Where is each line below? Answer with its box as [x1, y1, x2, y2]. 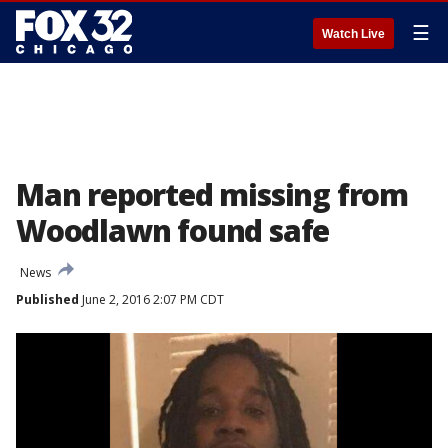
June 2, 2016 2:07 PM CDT [79, 291, 224, 308]
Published [16, 291, 79, 308]
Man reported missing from [16, 174, 408, 215]
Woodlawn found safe [16, 210, 330, 251]
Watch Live [322, 27, 385, 41]
